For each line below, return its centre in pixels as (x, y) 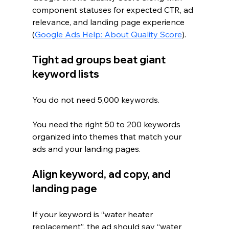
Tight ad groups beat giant (100, 59)
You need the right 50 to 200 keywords (107, 124)
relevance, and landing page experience (109, 22)
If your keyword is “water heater (93, 214)
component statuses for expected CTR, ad (113, 9)
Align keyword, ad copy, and (102, 174)
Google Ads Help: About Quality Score (108, 34)
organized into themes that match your (108, 136)
